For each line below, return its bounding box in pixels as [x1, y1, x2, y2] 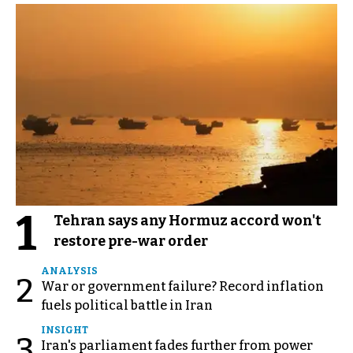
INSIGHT [41, 324, 88, 336]
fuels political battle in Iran [41, 297, 213, 313]
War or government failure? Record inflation [41, 278, 324, 294]
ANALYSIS [41, 265, 98, 277]
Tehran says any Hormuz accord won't [54, 211, 321, 229]
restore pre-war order [54, 232, 208, 250]
